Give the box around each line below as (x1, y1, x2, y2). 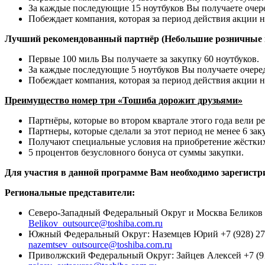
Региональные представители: (5, 187, 135, 198)
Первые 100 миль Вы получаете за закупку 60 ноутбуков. (28, 53, 259, 64)
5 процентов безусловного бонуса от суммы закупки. (28, 147, 244, 157)
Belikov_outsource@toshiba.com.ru (28, 218, 163, 228)
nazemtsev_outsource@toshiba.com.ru (28, 239, 172, 250)
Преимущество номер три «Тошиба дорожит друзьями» (5, 95, 243, 105)
